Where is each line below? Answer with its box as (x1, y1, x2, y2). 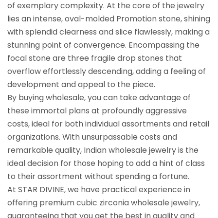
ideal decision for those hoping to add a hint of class (7, 157, 205, 169)
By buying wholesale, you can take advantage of (7, 91, 191, 103)
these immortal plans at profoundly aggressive (7, 105, 187, 116)
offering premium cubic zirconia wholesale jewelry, (7, 197, 200, 208)
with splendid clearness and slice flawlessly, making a (7, 26, 210, 37)
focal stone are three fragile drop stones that (7, 52, 182, 64)
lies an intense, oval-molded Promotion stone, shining (7, 13, 210, 24)
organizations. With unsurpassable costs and (7, 131, 177, 143)
